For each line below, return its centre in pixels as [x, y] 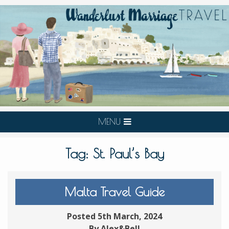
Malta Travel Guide [114, 191]
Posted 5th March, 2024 [114, 216]
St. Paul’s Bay [128, 154]
